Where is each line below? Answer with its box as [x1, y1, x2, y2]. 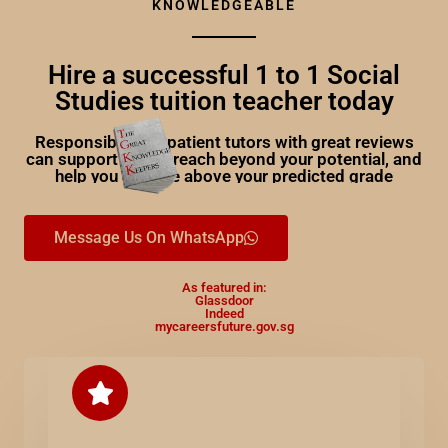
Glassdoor [194, 293, 254, 308]
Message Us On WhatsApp [54, 228, 244, 247]
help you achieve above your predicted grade [55, 166, 393, 186]
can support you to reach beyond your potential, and [26, 149, 422, 169]
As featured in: [181, 280, 267, 295]
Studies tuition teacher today [54, 86, 394, 116]
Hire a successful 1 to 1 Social [48, 60, 400, 90]
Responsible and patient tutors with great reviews [34, 132, 414, 152]
